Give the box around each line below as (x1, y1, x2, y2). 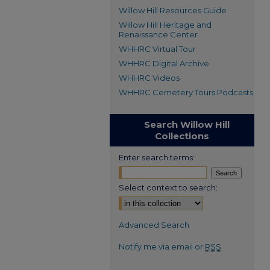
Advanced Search (119, 220, 189, 230)
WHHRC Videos (119, 73, 180, 83)
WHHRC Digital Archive (119, 58, 209, 68)
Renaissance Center (119, 30, 198, 39)
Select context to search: (119, 183, 218, 192)
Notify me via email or (119, 242, 205, 251)
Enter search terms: (119, 152, 195, 162)
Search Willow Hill (143, 119, 230, 130)
